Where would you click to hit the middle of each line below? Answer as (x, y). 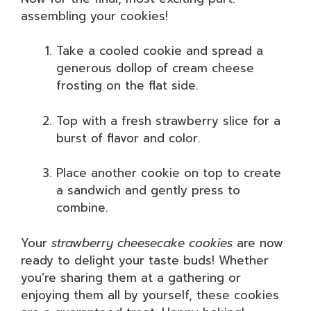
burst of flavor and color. (128, 138)
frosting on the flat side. (127, 85)
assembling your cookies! (94, 16)
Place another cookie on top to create (169, 173)
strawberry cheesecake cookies (142, 243)
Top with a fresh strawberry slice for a (168, 120)
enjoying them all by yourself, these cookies (150, 295)
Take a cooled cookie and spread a (160, 51)
